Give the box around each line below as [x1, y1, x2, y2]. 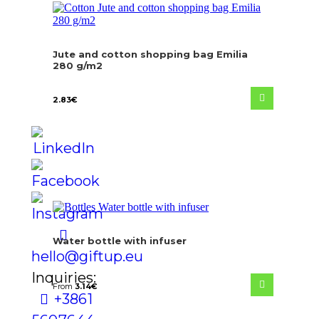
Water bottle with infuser [53, 234, 187, 246]
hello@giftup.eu [31, 247, 143, 265]
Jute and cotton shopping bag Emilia [53, 48, 248, 60]
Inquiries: [31, 268, 96, 286]
